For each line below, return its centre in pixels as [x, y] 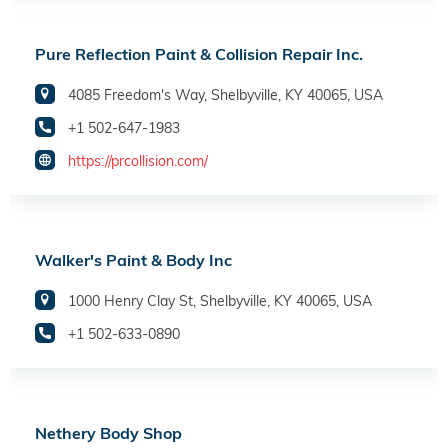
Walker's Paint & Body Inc [133, 260]
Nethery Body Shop [108, 433]
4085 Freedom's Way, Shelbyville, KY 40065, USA [225, 95]
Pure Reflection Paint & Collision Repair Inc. [199, 54]
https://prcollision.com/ [138, 161]
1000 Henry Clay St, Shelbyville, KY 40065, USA [220, 301]
